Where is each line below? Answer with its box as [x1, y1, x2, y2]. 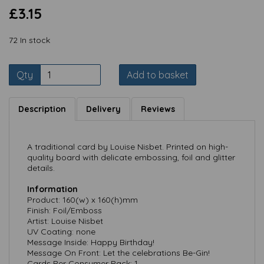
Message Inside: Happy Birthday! [27, 237, 154, 247]
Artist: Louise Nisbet [27, 216, 103, 226]
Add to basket [126, 69, 189, 81]
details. [27, 163, 55, 173]
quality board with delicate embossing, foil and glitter [27, 152, 235, 163]
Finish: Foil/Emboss [27, 205, 102, 216]
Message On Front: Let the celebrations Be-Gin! [27, 247, 210, 258]
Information [27, 184, 78, 194]
